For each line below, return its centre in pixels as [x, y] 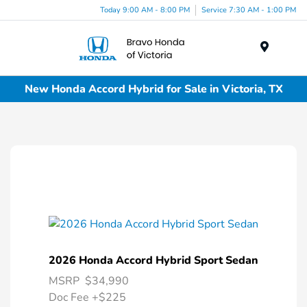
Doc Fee [70, 298]
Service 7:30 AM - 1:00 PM [249, 10]
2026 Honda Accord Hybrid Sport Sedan [153, 261]
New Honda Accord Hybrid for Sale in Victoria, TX [153, 89]
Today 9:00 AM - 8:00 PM [145, 10]
